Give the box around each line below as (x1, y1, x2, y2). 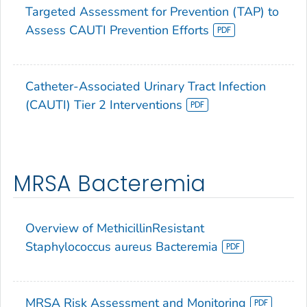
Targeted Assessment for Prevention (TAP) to (25, 3, 279, 20)
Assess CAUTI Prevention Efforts (25, 21, 209, 38)
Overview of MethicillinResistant (25, 220, 204, 237)
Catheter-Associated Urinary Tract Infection (25, 77, 266, 95)
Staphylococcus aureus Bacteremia (25, 238, 218, 256)
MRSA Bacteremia (13, 168, 206, 199)
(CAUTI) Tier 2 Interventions (25, 96, 182, 113)
